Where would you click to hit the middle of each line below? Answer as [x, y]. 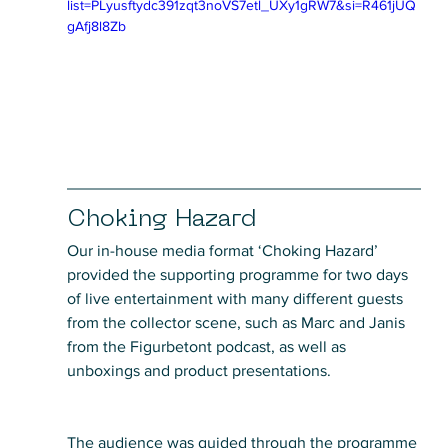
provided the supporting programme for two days [239, 274]
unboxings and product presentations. [200, 370]
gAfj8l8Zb [96, 26]
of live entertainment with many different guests [236, 298]
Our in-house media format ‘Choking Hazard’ [224, 250]
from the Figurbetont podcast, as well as [208, 346]
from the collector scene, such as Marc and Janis [237, 322]
